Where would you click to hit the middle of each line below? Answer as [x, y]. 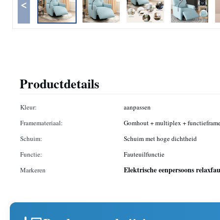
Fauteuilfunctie [144, 154]
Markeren [33, 170]
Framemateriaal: [41, 123]
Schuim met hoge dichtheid [160, 138]
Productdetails [59, 83]
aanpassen [137, 107]
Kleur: [28, 107]
